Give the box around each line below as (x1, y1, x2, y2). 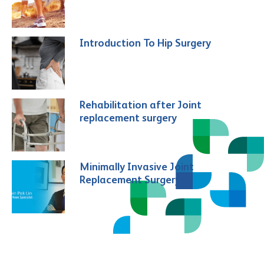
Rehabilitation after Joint (80, 98, 202, 111)
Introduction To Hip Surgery (80, 37, 211, 49)
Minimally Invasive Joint (80, 160, 194, 173)
